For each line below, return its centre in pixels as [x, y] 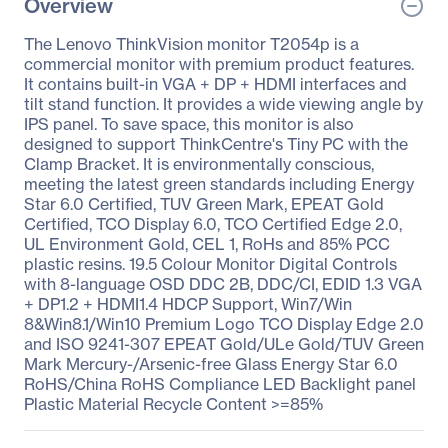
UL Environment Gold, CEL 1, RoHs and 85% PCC [207, 244]
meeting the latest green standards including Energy [219, 184]
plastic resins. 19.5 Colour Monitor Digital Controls [210, 264]
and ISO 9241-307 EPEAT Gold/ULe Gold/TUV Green [224, 344]
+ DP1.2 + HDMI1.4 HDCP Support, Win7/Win [188, 304]
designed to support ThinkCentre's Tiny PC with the [216, 144]
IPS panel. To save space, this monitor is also [189, 124]
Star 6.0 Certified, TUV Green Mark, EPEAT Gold [204, 204]
